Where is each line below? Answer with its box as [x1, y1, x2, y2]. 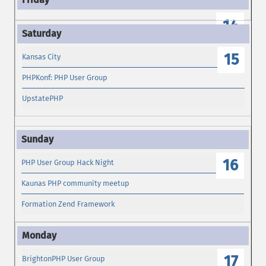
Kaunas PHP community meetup [21, 179, 130, 188]
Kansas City [22, 52, 61, 61]
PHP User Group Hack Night [21, 157, 115, 167]
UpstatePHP [22, 94, 64, 103]
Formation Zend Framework [21, 199, 115, 209]
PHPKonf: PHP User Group [22, 73, 108, 83]
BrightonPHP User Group [22, 254, 106, 263]
